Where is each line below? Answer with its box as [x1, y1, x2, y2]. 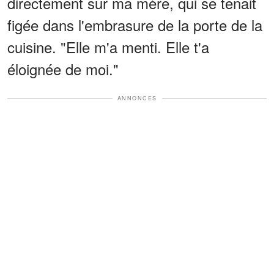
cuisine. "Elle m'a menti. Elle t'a [7, 36, 209, 58]
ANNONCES [117, 94, 157, 103]
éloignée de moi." [7, 58, 119, 80]
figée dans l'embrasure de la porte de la [7, 14, 262, 36]
